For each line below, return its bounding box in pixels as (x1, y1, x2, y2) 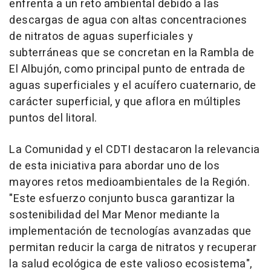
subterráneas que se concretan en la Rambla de (9, 44, 255, 61)
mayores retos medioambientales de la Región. (9, 174, 250, 191)
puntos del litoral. (9, 109, 97, 126)
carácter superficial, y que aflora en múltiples (9, 93, 241, 110)
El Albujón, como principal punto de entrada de (9, 60, 245, 77)
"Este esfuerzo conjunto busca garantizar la (9, 190, 235, 207)
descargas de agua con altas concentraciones (9, 11, 247, 28)
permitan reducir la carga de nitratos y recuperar (9, 239, 257, 256)
